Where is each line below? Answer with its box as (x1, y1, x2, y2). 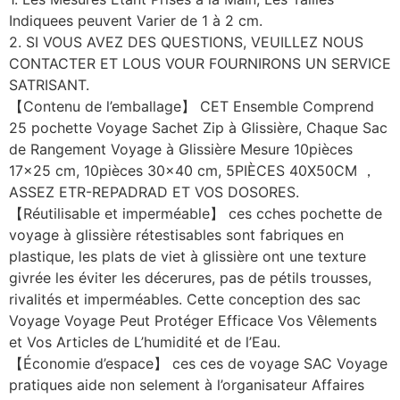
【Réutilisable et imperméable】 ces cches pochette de (9, 204, 382, 222)
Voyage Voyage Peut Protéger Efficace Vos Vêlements (9, 311, 377, 329)
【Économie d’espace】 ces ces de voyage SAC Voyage (9, 354, 387, 372)
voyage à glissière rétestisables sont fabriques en (9, 225, 344, 244)
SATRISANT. (9, 75, 89, 94)
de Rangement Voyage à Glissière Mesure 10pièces (9, 139, 353, 158)
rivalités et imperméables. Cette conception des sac (9, 289, 361, 308)
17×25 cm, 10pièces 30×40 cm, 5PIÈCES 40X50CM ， (9, 161, 376, 179)
